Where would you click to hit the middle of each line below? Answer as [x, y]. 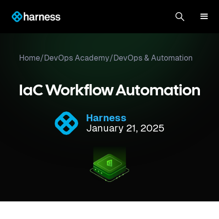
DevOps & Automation [153, 58]
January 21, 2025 [125, 128]
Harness [106, 118]
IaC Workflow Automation [109, 91]
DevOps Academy [77, 58]
